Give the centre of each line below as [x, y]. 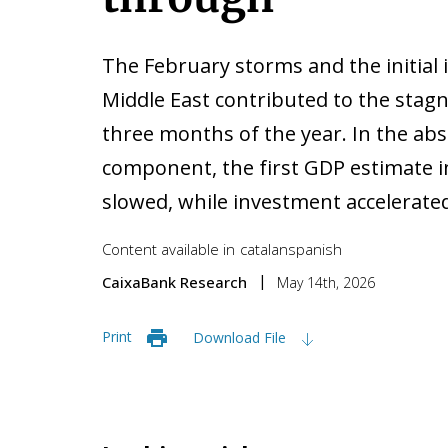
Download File [241, 337]
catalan [264, 249]
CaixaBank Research [174, 282]
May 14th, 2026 [326, 282]
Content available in [168, 249]
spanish [315, 249]
